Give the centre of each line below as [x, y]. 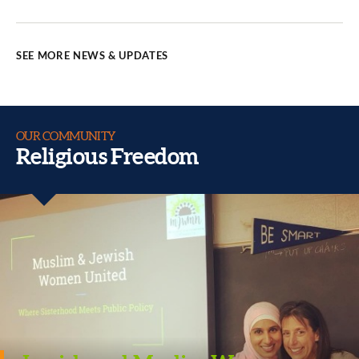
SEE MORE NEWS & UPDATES [92, 55]
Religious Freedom [107, 156]
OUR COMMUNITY [66, 136]
